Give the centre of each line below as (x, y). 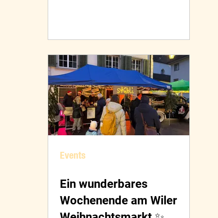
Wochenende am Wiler (118, 201)
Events (73, 155)
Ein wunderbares (104, 184)
